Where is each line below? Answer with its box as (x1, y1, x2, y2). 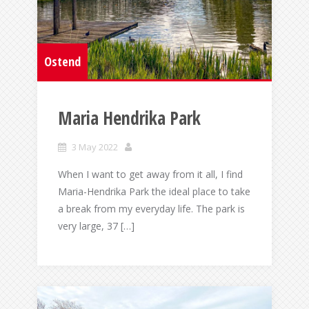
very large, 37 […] (58, 219, 134, 233)
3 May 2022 (72, 141, 118, 154)
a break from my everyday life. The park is (58, 202, 245, 216)
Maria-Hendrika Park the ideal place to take (58, 185, 250, 199)
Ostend (44, 53, 81, 70)
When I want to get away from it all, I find (58, 168, 243, 181)
